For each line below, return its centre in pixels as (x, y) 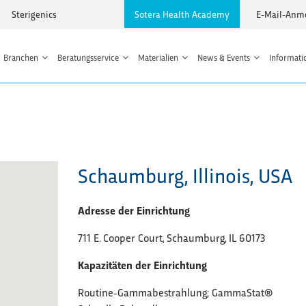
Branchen (20, 57)
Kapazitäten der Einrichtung (142, 265)
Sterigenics (34, 14)
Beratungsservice (88, 57)
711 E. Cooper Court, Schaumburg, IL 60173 (171, 238)
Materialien (158, 57)
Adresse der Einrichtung (134, 210)
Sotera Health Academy (182, 14)
